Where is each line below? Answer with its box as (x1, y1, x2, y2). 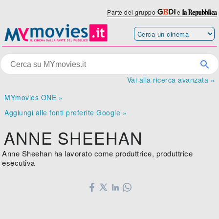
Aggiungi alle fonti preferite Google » (4, 108, 127, 118)
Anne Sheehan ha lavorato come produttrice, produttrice (2, 148, 193, 159)
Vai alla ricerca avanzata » (127, 75, 215, 85)
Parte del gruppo (107, 8, 157, 16)
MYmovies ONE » (4, 92, 63, 103)
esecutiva (2, 157, 35, 168)
